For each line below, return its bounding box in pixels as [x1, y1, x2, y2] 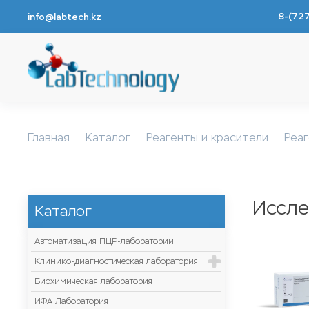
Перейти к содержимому [31, 32, 169, 46]
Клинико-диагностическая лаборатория [34, 257, 198, 266]
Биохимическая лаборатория [34, 277, 152, 286]
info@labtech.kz [28, 10, 101, 23]
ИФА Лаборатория [34, 297, 108, 306]
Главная [28, 131, 70, 144]
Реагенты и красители [146, 131, 268, 144]
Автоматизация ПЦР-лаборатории [34, 237, 174, 246]
